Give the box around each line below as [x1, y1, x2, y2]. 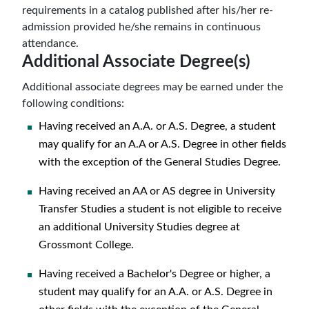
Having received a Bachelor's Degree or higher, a [39, 268, 270, 279]
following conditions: [22, 98, 124, 109]
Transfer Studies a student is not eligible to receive [39, 203, 281, 215]
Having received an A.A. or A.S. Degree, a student [39, 121, 276, 132]
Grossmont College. [39, 239, 134, 250]
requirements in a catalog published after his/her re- [22, 5, 273, 16]
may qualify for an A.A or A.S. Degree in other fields [39, 139, 286, 150]
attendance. [22, 38, 79, 49]
